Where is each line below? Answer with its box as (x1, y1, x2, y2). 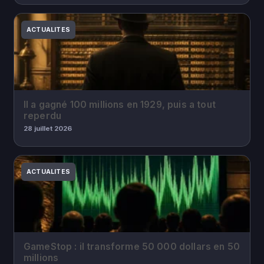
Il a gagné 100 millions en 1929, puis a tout (24, 99, 216, 111)
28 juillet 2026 (24, 124, 72, 133)
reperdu (24, 110, 62, 122)
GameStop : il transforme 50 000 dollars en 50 (24, 241, 240, 253)
